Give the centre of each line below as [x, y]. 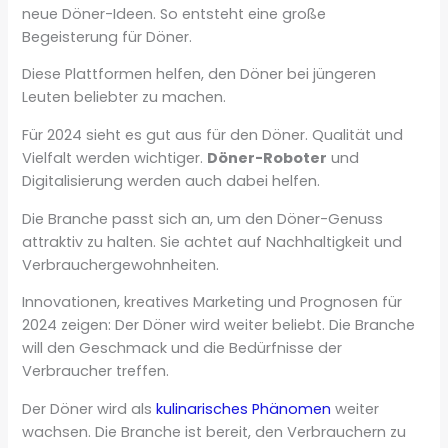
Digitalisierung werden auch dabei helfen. [171, 181]
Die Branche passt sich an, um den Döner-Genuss [203, 218]
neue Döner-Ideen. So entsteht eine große [174, 13]
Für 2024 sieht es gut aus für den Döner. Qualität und [213, 135]
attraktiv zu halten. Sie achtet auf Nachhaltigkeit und [212, 241]
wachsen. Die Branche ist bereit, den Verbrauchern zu [214, 431]
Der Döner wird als [89, 408]
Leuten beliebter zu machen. [124, 97]
